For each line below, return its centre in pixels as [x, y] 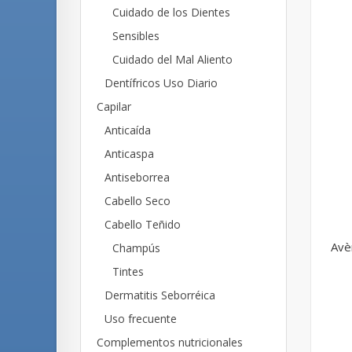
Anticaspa [129, 154]
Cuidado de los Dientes [171, 12]
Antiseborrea [137, 177]
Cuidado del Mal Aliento [172, 59]
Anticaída [128, 130]
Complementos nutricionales [170, 342]
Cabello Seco [137, 201]
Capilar [114, 106]
